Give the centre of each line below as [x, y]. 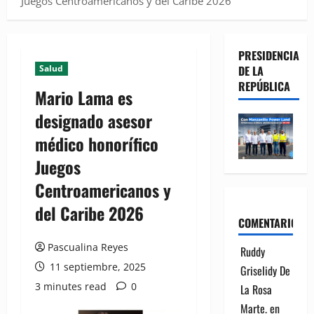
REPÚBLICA [264, 86]
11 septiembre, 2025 [96, 266]
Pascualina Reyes [88, 247]
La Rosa [256, 289]
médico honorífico [97, 143]
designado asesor [94, 120]
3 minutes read [71, 286]
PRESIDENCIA [268, 55]
